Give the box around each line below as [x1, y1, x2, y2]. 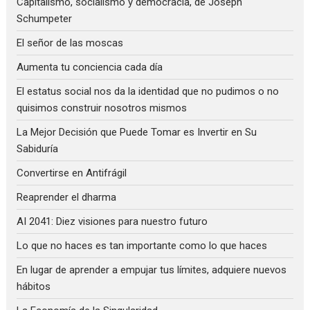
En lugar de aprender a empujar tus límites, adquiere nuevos [17, 264, 287, 277]
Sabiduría [17, 143, 59, 156]
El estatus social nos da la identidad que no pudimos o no [17, 85, 280, 98]
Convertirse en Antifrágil [17, 167, 127, 180]
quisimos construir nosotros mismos [17, 102, 188, 115]
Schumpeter [17, 12, 73, 26]
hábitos [17, 280, 51, 293]
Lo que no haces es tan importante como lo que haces [17, 239, 268, 253]
